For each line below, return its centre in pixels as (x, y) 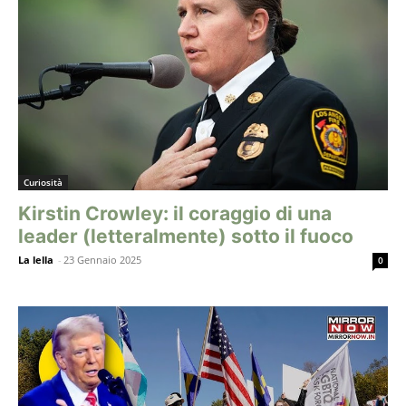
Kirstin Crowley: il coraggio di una (175, 214)
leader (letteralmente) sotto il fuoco (186, 237)
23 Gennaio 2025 (102, 260)
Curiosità (43, 183)
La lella (36, 260)
